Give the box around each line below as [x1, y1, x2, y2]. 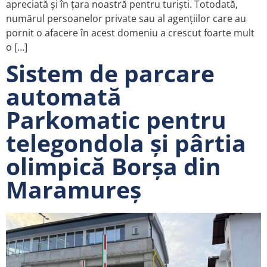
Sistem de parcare [6, 57, 215, 89]
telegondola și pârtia [6, 126, 246, 159]
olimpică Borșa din [6, 150, 221, 182]
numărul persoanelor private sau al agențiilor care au [6, 11, 246, 25]
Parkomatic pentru [6, 103, 226, 135]
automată [6, 80, 122, 112]
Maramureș [6, 173, 141, 205]
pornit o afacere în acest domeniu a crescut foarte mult [6, 26, 254, 39]
